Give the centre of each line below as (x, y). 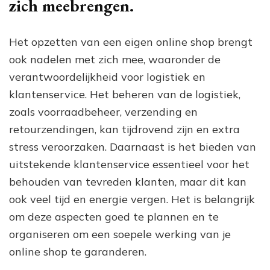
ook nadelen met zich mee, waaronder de (115, 59)
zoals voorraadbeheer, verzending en (103, 111)
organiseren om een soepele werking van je (120, 234)
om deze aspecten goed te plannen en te (114, 216)
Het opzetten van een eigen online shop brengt (131, 42)
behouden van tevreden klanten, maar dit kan (128, 181)
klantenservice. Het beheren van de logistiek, (125, 94)
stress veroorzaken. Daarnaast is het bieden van (133, 146)
